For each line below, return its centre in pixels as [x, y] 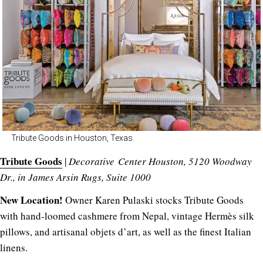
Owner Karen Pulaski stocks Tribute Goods [153, 200]
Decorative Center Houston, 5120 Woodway [160, 161]
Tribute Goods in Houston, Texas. [73, 138]
